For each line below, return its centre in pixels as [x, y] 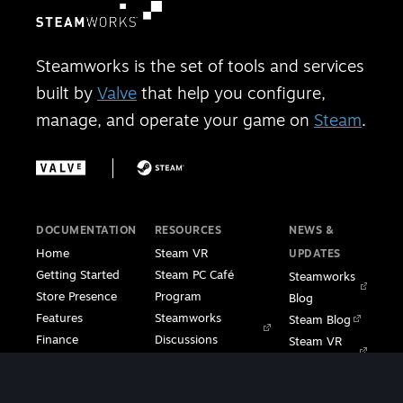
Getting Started [78, 274]
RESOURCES [188, 229]
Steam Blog [320, 319]
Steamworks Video [205, 360]
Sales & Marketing [85, 360]
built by [67, 93]
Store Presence [76, 296]
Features [59, 317]
